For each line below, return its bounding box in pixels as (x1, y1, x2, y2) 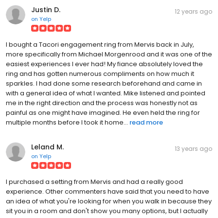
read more (129, 117, 163, 127)
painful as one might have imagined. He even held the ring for (6, 108, 200, 117)
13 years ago (175, 144, 212, 153)
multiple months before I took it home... (6, 117, 128, 127)
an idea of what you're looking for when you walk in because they (6, 196, 212, 206)
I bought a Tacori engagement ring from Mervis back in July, (6, 39, 194, 49)
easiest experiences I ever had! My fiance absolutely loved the (6, 59, 203, 69)
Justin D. (31, 4, 60, 15)
